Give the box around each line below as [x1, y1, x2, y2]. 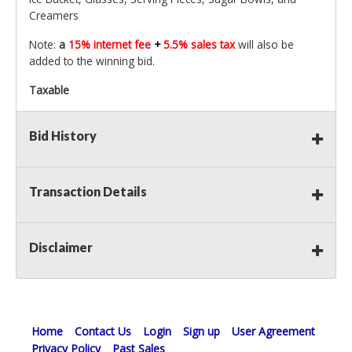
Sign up [183, 324, 220, 339]
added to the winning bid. [29, 53, 155, 69]
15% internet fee [68, 37, 154, 53]
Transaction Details [29, 184, 147, 200]
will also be [238, 37, 294, 53]
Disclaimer [29, 240, 93, 255]
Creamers [29, 8, 79, 24]
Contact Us [75, 324, 131, 339]
